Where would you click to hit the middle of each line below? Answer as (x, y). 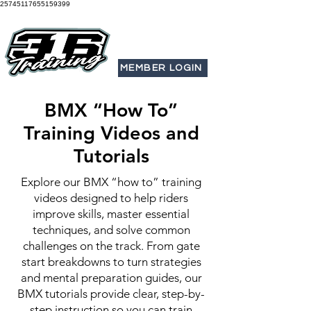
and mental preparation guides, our (111, 278)
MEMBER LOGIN (161, 68)
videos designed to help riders (111, 198)
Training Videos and (111, 133)
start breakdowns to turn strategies (111, 262)
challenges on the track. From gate (111, 246)
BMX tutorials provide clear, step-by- (111, 294)
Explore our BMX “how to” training (111, 182)
